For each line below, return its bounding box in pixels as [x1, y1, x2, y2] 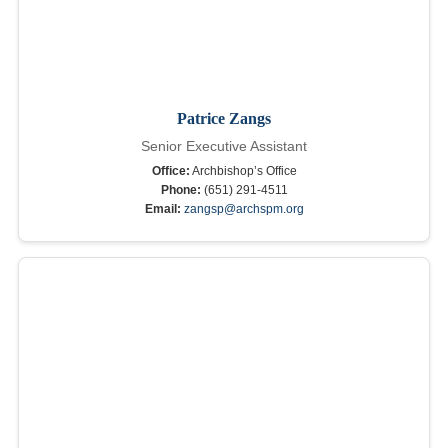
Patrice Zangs [177, 110, 271, 128]
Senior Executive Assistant [141, 138, 307, 155]
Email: [144, 202, 181, 217]
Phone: [160, 183, 201, 198]
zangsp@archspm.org [183, 202, 304, 217]
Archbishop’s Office [189, 164, 297, 179]
